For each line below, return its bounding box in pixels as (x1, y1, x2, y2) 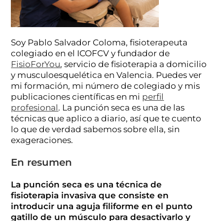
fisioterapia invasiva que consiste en (11, 190, 169, 200)
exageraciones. (11, 135, 74, 145)
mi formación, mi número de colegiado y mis (11, 80, 200, 91)
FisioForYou (11, 59, 61, 69)
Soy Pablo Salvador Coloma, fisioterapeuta (11, 37, 188, 47)
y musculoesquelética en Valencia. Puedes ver (11, 70, 202, 80)
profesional (11, 102, 59, 112)
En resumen (11, 156, 73, 168)
